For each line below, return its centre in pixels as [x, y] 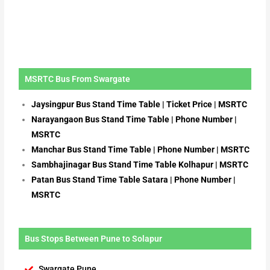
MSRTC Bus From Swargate [78, 79]
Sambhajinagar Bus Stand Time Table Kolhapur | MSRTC [140, 165]
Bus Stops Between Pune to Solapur [94, 239]
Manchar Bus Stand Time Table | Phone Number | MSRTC [141, 150]
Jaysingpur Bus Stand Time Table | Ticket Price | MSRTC [140, 105]
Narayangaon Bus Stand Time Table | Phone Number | [134, 120]
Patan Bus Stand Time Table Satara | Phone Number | [134, 180]
